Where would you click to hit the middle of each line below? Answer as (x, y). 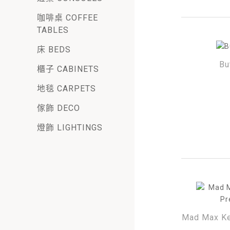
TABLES (53, 30)
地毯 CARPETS (66, 89)
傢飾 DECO (59, 108)
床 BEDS (54, 50)
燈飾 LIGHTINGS (70, 128)
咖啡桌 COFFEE (68, 18)
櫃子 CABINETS (68, 69)
